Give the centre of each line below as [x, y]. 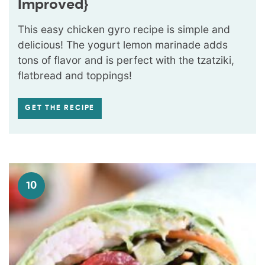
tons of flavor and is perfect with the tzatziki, [126, 60]
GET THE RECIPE [60, 108]
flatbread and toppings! [75, 75]
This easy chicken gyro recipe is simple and [124, 29]
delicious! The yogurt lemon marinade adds [123, 44]
